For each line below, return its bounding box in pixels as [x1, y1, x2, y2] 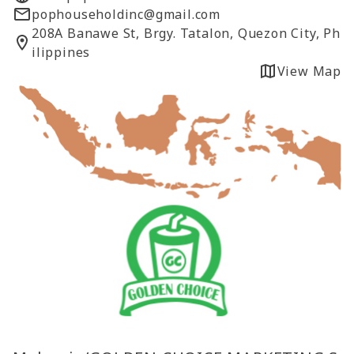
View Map [277, 62, 341, 81]
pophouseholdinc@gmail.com [32, 6, 220, 24]
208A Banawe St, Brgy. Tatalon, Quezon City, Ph [32, 24, 341, 43]
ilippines [32, 43, 91, 62]
